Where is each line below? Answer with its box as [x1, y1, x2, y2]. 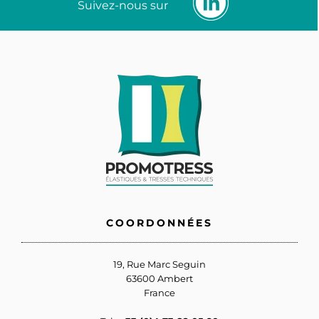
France [144, 286, 175, 298]
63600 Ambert [126, 272, 193, 284]
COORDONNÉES [106, 216, 213, 229]
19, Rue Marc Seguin [113, 258, 206, 270]
